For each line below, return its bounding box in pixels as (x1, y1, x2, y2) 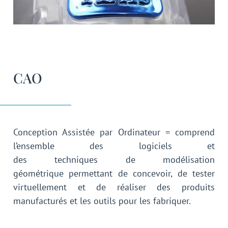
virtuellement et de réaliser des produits (13, 181, 215, 193)
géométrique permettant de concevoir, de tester (13, 167, 215, 179)
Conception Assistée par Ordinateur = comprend (13, 126, 215, 138)
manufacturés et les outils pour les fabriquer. (13, 194, 191, 207)
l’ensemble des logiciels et (13, 139, 215, 152)
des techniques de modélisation (13, 153, 215, 165)
